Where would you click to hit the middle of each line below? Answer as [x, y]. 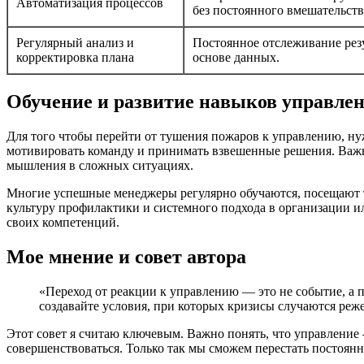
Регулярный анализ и [75, 43]
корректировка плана [75, 58]
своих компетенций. [63, 223]
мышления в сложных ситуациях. [100, 166]
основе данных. [236, 58]
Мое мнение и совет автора [126, 256]
